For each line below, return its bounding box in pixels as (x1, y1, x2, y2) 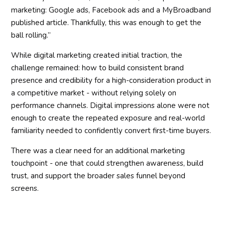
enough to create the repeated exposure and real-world (11, 113, 205, 123)
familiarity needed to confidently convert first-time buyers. (11, 125, 211, 136)
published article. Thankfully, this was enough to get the (11, 17, 202, 28)
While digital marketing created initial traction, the (11, 50, 183, 60)
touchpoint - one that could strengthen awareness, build (11, 158, 204, 168)
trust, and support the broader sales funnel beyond (11, 170, 186, 181)
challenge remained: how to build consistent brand (11, 62, 184, 73)
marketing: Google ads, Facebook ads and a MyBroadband (11, 5, 211, 15)
